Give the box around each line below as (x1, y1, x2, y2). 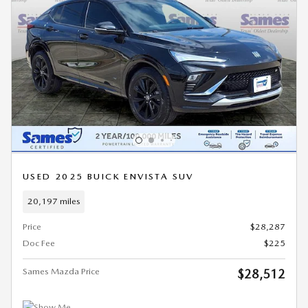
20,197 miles (27, 196, 80, 207)
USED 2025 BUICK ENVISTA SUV (23, 170, 194, 181)
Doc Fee (23, 237, 55, 248)
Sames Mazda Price (23, 265, 100, 276)
